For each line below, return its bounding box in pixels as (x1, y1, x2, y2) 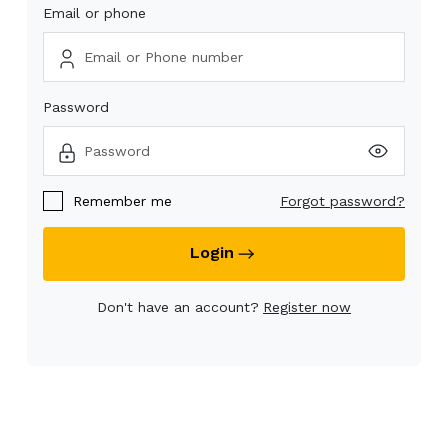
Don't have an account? (97, 299, 259, 315)
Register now (263, 299, 351, 315)
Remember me (73, 193, 172, 209)
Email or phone (43, 5, 146, 21)
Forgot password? (280, 193, 405, 209)
